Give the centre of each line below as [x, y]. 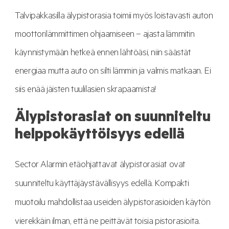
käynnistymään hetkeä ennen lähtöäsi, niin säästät [103, 53]
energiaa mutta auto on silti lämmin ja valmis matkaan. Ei [113, 72]
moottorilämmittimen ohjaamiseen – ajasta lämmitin [105, 35]
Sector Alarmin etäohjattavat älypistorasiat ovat [100, 166]
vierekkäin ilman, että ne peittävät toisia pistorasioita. [108, 223]
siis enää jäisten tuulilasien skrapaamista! [85, 90]
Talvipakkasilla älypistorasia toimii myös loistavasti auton [114, 17]
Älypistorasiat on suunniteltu [113, 118]
